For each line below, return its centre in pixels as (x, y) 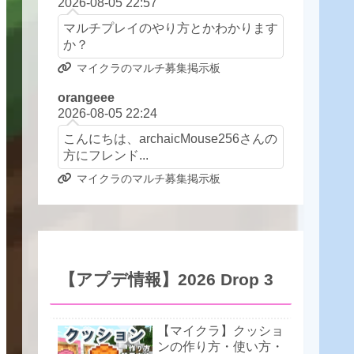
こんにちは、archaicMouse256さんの (170, 138)
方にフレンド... (105, 154)
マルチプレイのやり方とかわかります (170, 27)
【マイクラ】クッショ (220, 330)
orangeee (86, 97)
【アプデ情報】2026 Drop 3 (166, 279)
